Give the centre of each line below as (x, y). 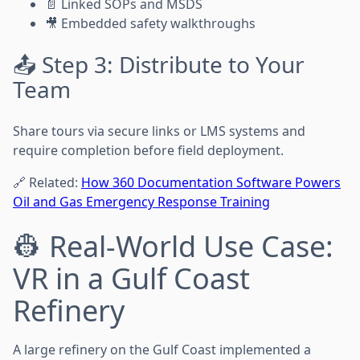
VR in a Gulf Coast (131, 278)
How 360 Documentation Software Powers (211, 182)
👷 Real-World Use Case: (173, 246)
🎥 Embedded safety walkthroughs (150, 23)
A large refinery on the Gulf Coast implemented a (162, 349)
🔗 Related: (47, 182)
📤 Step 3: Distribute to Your (159, 64)
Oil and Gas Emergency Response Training (141, 201)
